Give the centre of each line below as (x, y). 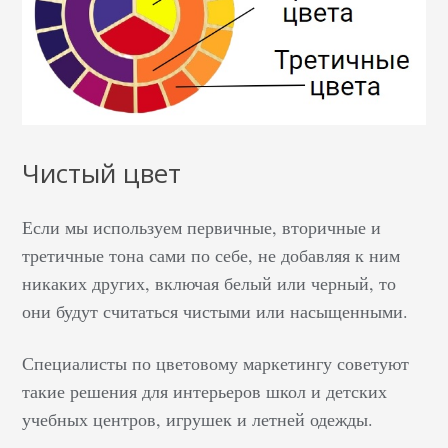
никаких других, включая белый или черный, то (209, 282)
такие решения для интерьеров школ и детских (205, 390)
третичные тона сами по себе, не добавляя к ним (211, 254)
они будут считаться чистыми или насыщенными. (215, 310)
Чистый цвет (102, 172)
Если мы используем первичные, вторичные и (202, 226)
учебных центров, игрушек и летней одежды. (198, 418)
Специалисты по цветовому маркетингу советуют (216, 362)
